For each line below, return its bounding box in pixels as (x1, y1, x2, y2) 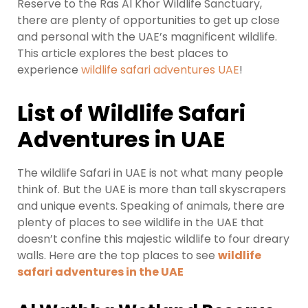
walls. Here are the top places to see (17, 247, 218, 263)
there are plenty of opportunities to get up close (17, 12, 280, 29)
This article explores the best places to (17, 45, 228, 62)
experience (17, 62, 81, 78)
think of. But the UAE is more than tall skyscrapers (17, 181, 286, 197)
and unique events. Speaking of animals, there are (17, 197, 285, 214)
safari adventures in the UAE (17, 263, 184, 280)
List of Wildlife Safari (17, 98, 245, 129)
